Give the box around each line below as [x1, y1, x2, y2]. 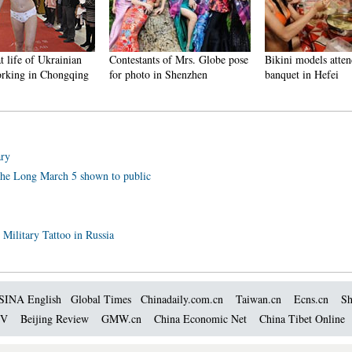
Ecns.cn [294, 291, 328, 306]
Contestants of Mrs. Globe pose [109, 52, 248, 67]
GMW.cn [101, 311, 145, 326]
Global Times [71, 291, 131, 306]
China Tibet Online [259, 311, 345, 326]
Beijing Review [20, 311, 89, 326]
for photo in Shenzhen [109, 67, 207, 82]
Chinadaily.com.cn [141, 291, 223, 306]
